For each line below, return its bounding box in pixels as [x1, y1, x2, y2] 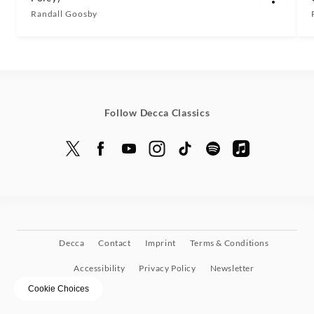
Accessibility [74, 263, 125, 273]
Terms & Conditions [189, 238, 269, 248]
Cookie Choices [28, 284, 89, 294]
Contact [98, 238, 131, 248]
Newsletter [210, 263, 254, 273]
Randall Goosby [31, 8, 98, 19]
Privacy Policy [139, 263, 196, 273]
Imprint [144, 238, 176, 248]
